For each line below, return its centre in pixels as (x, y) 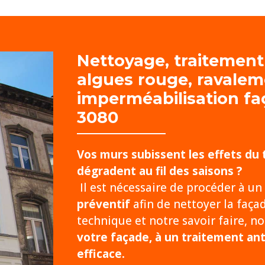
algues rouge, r (140, 80)
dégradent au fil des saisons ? (159, 171)
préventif (103, 204)
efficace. (101, 254)
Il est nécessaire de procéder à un (169, 188)
